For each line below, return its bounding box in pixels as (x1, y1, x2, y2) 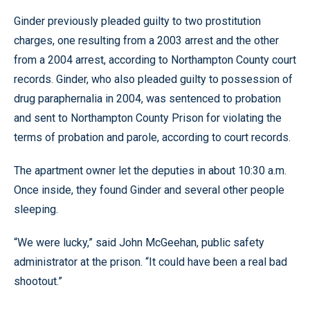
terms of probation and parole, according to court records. (14, 131, 291, 144)
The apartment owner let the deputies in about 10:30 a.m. (14, 164, 286, 177)
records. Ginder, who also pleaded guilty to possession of (14, 73, 293, 86)
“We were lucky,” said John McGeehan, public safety (14, 236, 264, 249)
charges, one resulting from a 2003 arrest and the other (14, 34, 279, 47)
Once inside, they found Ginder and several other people (14, 183, 284, 197)
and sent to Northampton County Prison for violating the (14, 111, 282, 125)
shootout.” (14, 275, 62, 288)
